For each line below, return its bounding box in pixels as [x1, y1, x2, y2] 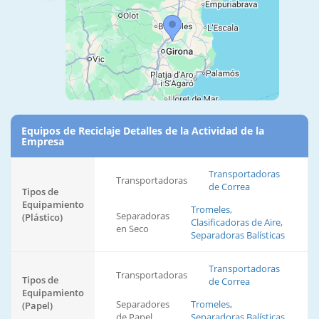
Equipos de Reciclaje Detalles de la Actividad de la [21, 124, 264, 138]
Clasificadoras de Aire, [191, 216, 283, 229]
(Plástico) [22, 211, 63, 224]
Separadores [116, 298, 169, 311]
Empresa [21, 135, 64, 149]
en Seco [116, 222, 149, 236]
